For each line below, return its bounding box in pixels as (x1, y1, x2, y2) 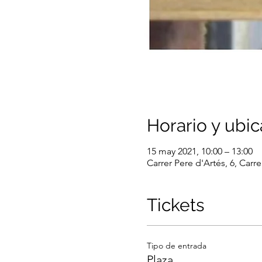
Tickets (146, 195, 204, 216)
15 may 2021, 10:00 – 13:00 (146, 146, 253, 157)
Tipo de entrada (146, 240, 206, 251)
